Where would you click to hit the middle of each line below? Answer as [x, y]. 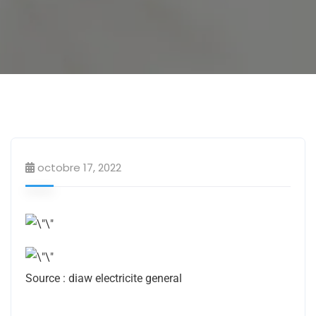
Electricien [240, 103]
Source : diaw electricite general [104, 278]
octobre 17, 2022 [79, 168]
